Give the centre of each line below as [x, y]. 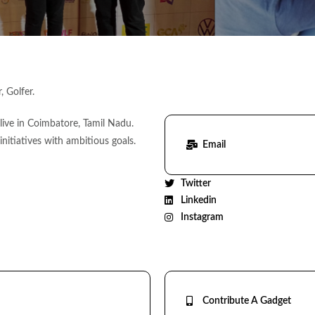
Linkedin [198, 200]
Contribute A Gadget [246, 301]
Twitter [195, 184]
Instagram [202, 217]
